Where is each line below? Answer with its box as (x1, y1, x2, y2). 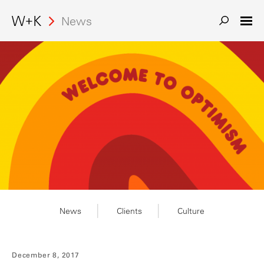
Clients (117, 206, 142, 216)
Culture (177, 206, 204, 216)
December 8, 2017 (12, 251, 80, 259)
